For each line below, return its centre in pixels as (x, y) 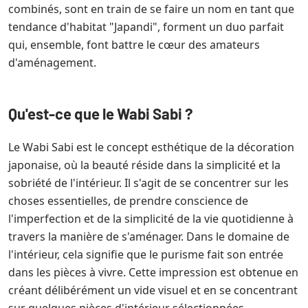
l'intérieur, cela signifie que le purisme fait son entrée (146, 254)
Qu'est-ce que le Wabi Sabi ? (100, 113)
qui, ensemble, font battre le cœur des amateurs (134, 45)
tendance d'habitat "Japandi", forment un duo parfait (146, 27)
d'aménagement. (52, 63)
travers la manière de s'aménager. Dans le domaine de (149, 236)
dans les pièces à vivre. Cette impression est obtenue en (153, 272)
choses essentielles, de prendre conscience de (128, 201)
